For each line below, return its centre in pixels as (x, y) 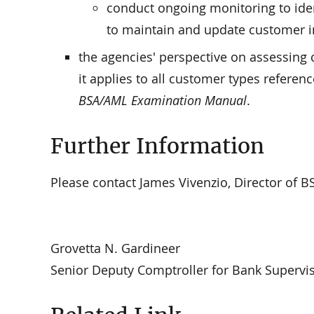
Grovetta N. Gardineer (115, 248)
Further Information (157, 146)
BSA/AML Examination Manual (163, 101)
